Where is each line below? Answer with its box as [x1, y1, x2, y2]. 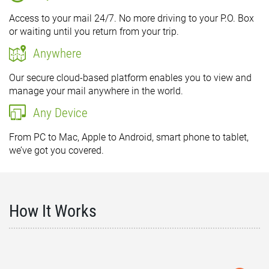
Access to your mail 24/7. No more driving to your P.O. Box [9, 13, 254, 24]
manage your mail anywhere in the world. [9, 85, 183, 97]
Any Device [33, 106, 88, 120]
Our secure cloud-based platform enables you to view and [9, 72, 252, 83]
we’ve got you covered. [9, 145, 104, 156]
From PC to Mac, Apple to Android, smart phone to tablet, [9, 131, 249, 143]
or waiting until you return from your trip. [9, 26, 179, 37]
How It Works [9, 201, 97, 221]
